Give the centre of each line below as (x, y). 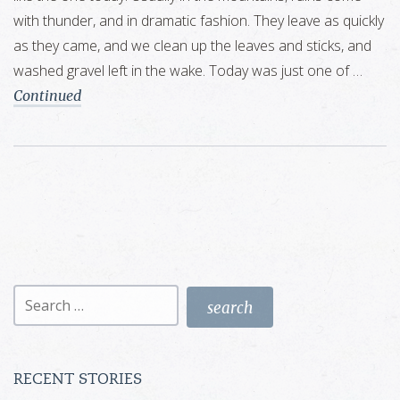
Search (37, 292)
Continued (47, 96)
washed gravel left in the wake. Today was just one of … (188, 71)
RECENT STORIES (78, 380)
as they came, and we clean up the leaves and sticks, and (192, 46)
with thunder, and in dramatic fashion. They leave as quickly (199, 21)
